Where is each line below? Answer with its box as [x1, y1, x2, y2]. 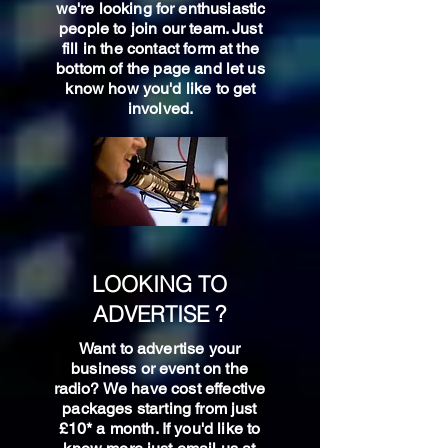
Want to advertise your [78, 339, 241, 358]
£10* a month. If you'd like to [58, 419, 261, 438]
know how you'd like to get [65, 79, 256, 98]
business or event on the [71, 359, 248, 378]
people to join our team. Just [59, 19, 262, 38]
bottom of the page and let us [56, 59, 265, 78]
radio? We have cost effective [53, 379, 266, 398]
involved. [127, 99, 194, 118]
